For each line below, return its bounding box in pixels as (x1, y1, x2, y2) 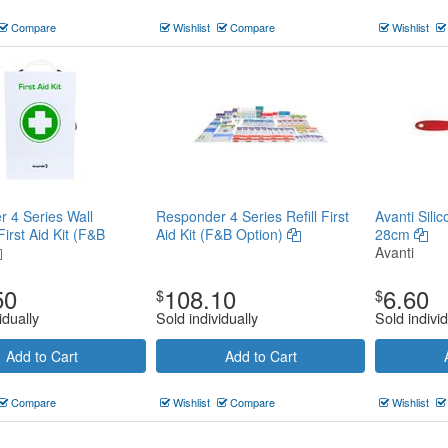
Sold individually (156, 307, 258, 328)
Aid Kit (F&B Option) (156, 224, 287, 244)
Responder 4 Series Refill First (156, 206, 349, 226)
